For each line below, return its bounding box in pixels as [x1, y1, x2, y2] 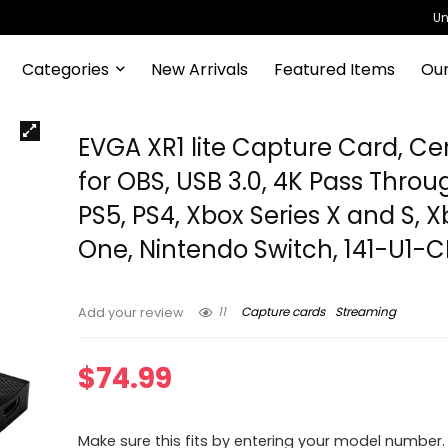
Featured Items [273, 57, 395, 81]
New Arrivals [150, 57, 248, 81]
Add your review [78, 304, 185, 321]
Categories [21, 57, 109, 81]
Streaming [335, 303, 397, 321]
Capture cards [241, 303, 326, 321]
